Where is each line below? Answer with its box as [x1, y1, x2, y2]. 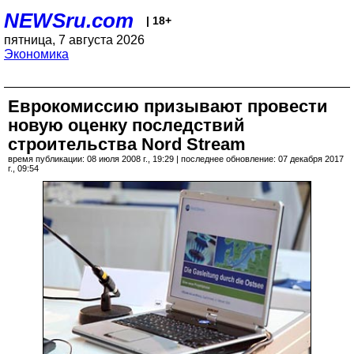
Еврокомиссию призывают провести [8, 96, 328, 116]
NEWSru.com [4, 9, 134, 32]
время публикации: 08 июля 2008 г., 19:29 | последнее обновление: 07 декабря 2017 [8, 154, 344, 164]
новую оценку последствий [8, 115, 245, 135]
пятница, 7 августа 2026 [4, 33, 145, 47]
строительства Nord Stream [8, 134, 246, 154]
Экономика [4, 47, 69, 61]
